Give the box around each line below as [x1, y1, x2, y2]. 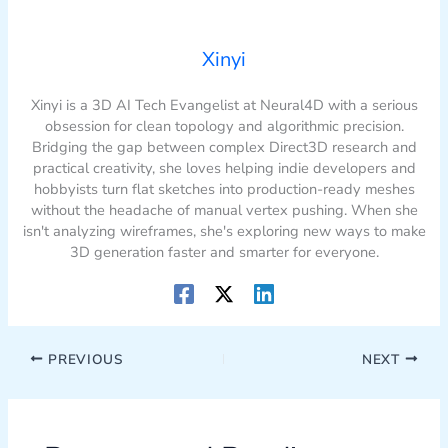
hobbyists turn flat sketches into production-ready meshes [33, 178, 415, 199]
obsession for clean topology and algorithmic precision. [44, 115, 404, 136]
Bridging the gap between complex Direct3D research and [31, 136, 417, 157]
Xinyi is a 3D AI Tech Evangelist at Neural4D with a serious [30, 94, 418, 115]
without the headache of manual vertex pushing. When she [30, 199, 418, 220]
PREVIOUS [43, 349, 123, 369]
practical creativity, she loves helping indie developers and [32, 157, 416, 178]
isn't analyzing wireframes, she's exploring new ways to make [22, 220, 426, 241]
